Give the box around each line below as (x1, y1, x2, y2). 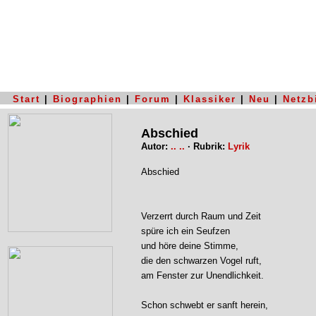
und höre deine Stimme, (141, 241, 238, 251)
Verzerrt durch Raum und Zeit (141, 211, 261, 221)
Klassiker (183, 94, 236, 104)
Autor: (141, 141, 171, 152)
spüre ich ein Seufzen (141, 226, 230, 236)
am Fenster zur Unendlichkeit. (141, 270, 264, 281)
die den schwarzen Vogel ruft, (141, 255, 262, 266)
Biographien (53, 94, 122, 104)
